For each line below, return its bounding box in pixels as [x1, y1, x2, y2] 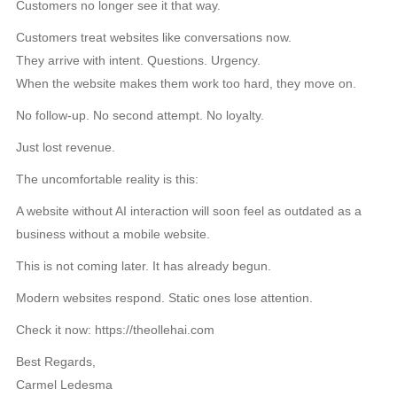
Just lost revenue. [16, 140, 115, 154]
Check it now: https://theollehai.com [16, 323, 214, 337]
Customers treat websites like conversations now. [16, 30, 292, 44]
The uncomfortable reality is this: [16, 172, 198, 186]
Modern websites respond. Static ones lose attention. [16, 291, 313, 305]
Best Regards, [16, 354, 96, 369]
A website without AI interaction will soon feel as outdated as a [16, 204, 362, 218]
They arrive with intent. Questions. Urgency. [16, 53, 261, 67]
